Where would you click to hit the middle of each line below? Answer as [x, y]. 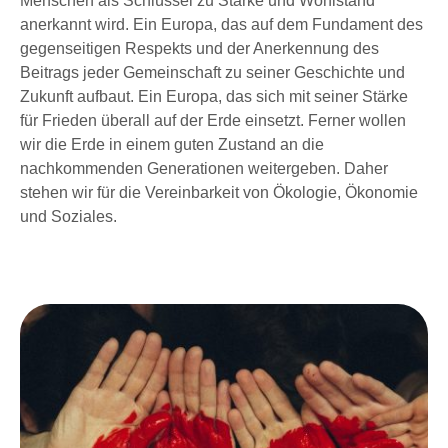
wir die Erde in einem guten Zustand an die [172, 145]
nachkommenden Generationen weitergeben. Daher [204, 169]
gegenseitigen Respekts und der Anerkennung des [199, 49]
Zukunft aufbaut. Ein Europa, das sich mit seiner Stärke [214, 97]
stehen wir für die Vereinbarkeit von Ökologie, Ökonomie [219, 193]
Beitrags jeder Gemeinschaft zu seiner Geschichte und [212, 73]
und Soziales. [68, 217]
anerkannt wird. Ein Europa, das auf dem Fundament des [221, 25]
